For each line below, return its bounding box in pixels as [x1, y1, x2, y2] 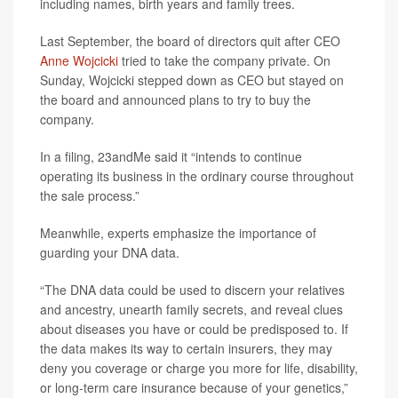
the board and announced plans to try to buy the [40, 91, 311, 108]
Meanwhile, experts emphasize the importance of [40, 224, 316, 242]
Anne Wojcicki [40, 52, 118, 69]
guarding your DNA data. [40, 243, 179, 261]
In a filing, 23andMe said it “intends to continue [40, 147, 302, 165]
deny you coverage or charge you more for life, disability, [40, 359, 358, 377]
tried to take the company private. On [118, 52, 330, 69]
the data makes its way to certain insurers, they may [40, 339, 332, 357]
